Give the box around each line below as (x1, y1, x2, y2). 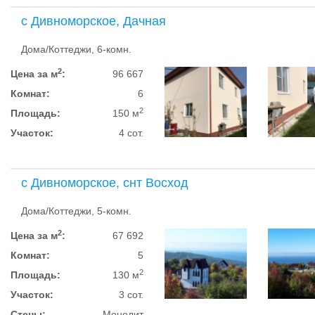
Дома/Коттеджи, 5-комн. (21, 205, 131, 217)
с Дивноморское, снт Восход (21, 176, 188, 190)
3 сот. (119, 289, 144, 300)
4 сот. (119, 127, 144, 139)
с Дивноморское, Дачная (21, 14, 166, 28)
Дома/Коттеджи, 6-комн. (21, 44, 131, 55)
